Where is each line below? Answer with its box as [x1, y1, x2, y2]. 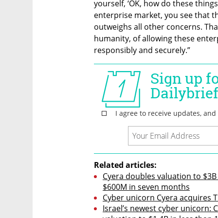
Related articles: [94, 160, 157, 171]
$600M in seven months [103, 182, 190, 193]
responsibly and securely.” [94, 45, 190, 56]
